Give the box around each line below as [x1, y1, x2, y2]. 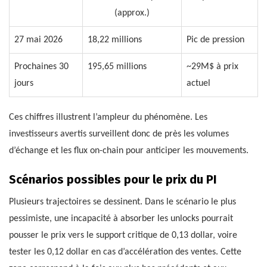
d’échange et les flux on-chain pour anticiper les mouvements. [9, 146, 249, 156]
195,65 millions [88, 62, 147, 72]
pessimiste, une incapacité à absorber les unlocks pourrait [9, 214, 233, 224]
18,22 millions [88, 35, 142, 45]
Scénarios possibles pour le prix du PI [9, 172, 217, 187]
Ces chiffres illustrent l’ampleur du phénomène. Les [9, 113, 207, 123]
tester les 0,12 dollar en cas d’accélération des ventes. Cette [9, 247, 241, 257]
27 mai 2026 [14, 35, 63, 45]
